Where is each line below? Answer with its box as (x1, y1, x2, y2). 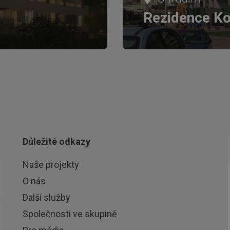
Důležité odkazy (23, 136, 90, 147)
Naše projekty (23, 159, 79, 170)
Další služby (23, 191, 70, 203)
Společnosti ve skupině (23, 208, 117, 219)
